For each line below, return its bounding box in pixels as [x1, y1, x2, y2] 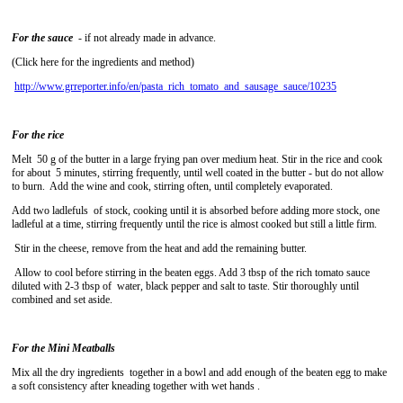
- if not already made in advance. [73, 31, 216, 44]
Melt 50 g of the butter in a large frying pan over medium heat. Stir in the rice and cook [12, 153, 382, 166]
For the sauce [12, 31, 73, 44]
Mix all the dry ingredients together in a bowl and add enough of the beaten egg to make [12, 366, 387, 379]
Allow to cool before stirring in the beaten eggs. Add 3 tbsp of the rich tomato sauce [12, 266, 370, 279]
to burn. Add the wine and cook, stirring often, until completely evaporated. [12, 180, 333, 193]
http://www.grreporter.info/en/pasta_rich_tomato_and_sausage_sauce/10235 [14, 80, 336, 93]
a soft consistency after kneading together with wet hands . [12, 380, 260, 392]
